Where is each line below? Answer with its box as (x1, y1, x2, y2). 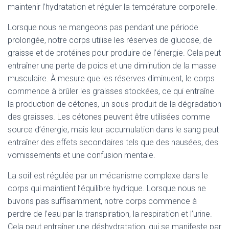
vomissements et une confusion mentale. (8, 150, 155, 160)
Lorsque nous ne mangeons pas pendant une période (8, 22, 198, 32)
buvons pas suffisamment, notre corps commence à (8, 196, 197, 206)
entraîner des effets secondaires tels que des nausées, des (8, 138, 218, 147)
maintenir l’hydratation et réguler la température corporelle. (8, 2, 217, 12)
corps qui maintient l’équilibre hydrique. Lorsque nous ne (8, 184, 206, 193)
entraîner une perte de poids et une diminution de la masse (8, 61, 216, 71)
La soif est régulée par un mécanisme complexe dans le (8, 171, 208, 180)
